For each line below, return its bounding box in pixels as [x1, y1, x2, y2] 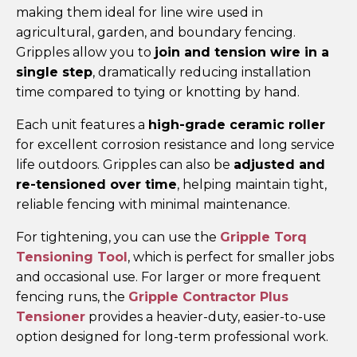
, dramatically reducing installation [92, 64, 311, 80]
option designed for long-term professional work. [16, 328, 328, 344]
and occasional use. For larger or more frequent [16, 269, 321, 284]
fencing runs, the [16, 288, 128, 304]
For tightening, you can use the [16, 229, 220, 245]
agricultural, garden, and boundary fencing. [16, 24, 296, 40]
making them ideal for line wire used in [16, 4, 263, 20]
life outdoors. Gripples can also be [16, 156, 233, 172]
